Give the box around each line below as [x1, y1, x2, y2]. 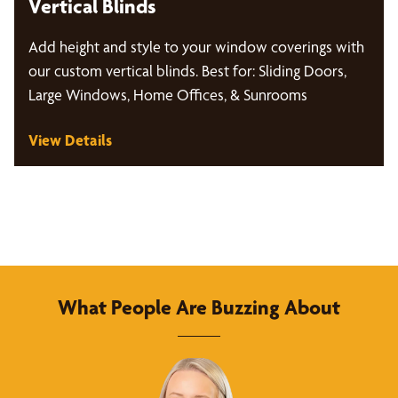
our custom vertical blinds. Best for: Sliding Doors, [28, 61, 346, 80]
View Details [28, 131, 112, 149]
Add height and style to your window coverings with [28, 37, 364, 56]
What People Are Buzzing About [58, 295, 340, 320]
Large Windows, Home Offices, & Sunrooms [28, 85, 307, 104]
